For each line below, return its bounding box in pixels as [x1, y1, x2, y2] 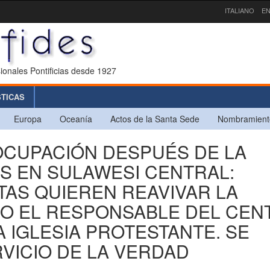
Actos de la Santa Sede [110, 112, 199, 125]
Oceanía [60, 112, 92, 125]
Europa [14, 112, 42, 125]
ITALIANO [225, 5, 254, 15]
